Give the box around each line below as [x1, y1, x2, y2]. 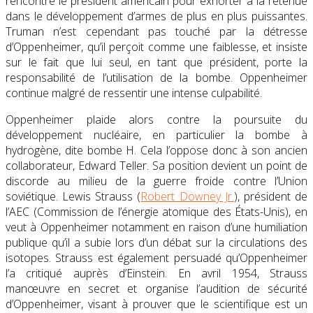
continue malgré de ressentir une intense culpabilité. [6, 85, 262, 101]
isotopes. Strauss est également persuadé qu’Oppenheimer [6, 249, 307, 265]
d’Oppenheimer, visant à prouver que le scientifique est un [6, 296, 307, 312]
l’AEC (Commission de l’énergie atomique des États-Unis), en [6, 203, 307, 219]
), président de [233, 188, 308, 204]
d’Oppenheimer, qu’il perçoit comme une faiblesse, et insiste [6, 38, 307, 54]
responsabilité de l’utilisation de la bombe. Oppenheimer [6, 69, 307, 85]
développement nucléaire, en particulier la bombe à [6, 126, 307, 143]
